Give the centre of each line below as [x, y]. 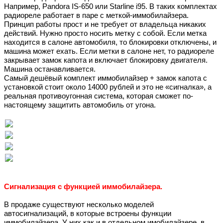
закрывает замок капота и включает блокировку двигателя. [106, 60]
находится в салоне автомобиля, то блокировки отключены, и [110, 43]
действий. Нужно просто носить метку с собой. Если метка [105, 34]
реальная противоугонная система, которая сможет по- [99, 96]
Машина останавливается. [50, 69]
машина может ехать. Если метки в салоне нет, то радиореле [109, 52]
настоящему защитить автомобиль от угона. [81, 105]
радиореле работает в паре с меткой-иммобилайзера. [96, 16]
